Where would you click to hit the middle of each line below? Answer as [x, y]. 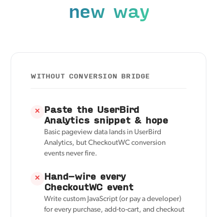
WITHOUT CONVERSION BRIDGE [90, 76]
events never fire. [71, 154]
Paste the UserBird [92, 109]
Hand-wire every [85, 176]
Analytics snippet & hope [106, 120]
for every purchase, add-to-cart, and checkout [115, 210]
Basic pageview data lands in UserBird [103, 132]
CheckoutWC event [89, 186]
